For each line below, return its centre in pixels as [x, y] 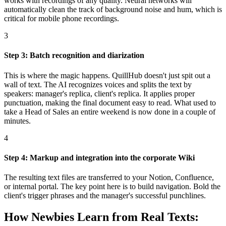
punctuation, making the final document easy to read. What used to [110, 102]
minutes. [17, 121]
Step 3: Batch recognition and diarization [74, 55]
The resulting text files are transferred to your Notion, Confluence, [109, 178]
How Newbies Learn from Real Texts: [101, 217]
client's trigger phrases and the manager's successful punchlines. [105, 196]
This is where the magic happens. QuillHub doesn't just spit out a [107, 75]
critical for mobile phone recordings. [62, 19]
